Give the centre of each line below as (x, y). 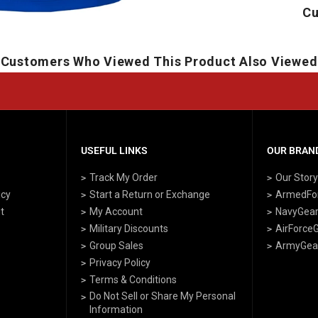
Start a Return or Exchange (149, 195)
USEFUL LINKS (114, 151)
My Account (116, 212)
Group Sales (116, 246)
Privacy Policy (120, 263)
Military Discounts (128, 229)
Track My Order (123, 178)
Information (116, 310)
